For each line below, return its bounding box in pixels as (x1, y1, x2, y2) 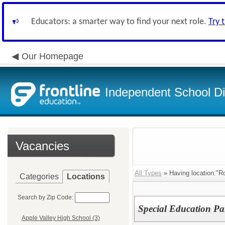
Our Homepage (22, 51, 83, 61)
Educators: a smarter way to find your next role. (31, 17, 208, 27)
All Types (135, 169, 162, 177)
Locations (67, 172, 105, 181)
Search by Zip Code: (18, 194, 73, 201)
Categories (20, 172, 59, 181)
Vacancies (16, 139, 69, 153)
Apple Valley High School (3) (22, 214, 100, 222)
